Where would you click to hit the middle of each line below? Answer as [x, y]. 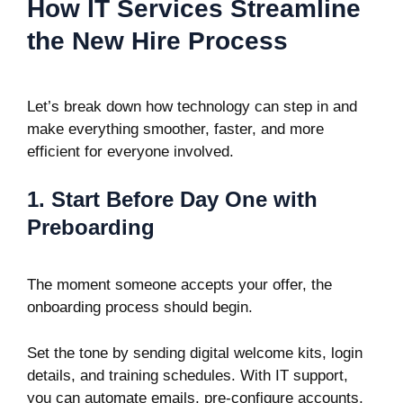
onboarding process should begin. [140, 307]
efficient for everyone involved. [130, 151]
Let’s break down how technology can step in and [192, 106]
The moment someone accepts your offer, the [179, 285]
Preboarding [91, 227]
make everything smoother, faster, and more [175, 129]
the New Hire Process [157, 40]
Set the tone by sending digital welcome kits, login [195, 353]
